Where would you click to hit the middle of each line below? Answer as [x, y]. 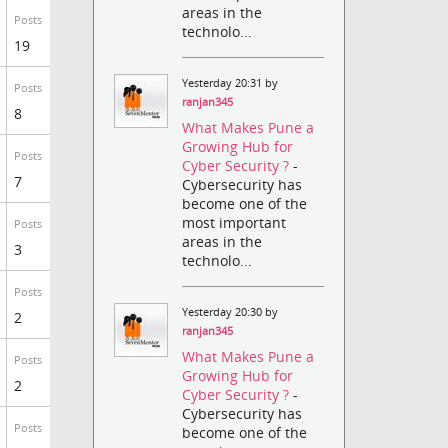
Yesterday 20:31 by [230, 82]
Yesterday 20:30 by [230, 312]
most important [234, 223]
